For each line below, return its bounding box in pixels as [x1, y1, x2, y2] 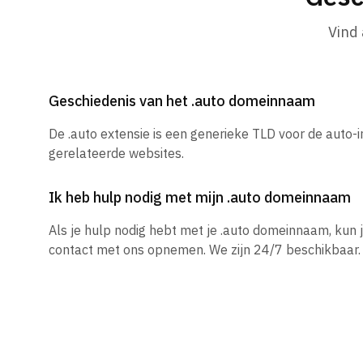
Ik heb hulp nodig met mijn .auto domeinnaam [49, 188, 351, 207]
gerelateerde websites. [49, 145, 184, 161]
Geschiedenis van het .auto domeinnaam [49, 92, 315, 110]
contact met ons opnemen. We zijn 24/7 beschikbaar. [49, 241, 361, 258]
